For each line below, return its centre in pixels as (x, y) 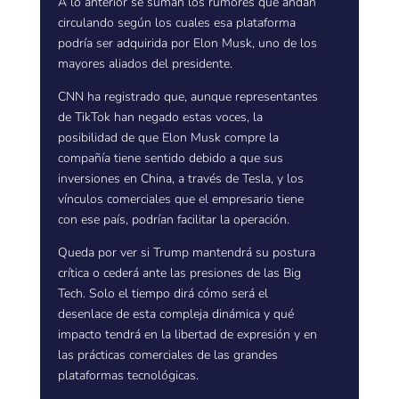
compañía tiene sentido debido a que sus (170, 158)
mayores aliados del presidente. (145, 64)
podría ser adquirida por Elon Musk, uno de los (187, 43)
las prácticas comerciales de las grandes (167, 355)
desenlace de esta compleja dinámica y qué (175, 314)
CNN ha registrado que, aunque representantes (187, 97)
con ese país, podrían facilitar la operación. (173, 220)
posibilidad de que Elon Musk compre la (168, 138)
